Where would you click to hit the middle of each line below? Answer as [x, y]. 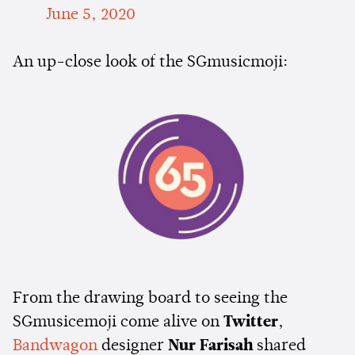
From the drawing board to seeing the [150, 298]
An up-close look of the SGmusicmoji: [150, 62]
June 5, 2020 [90, 15]
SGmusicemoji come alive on [118, 322]
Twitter [251, 322]
